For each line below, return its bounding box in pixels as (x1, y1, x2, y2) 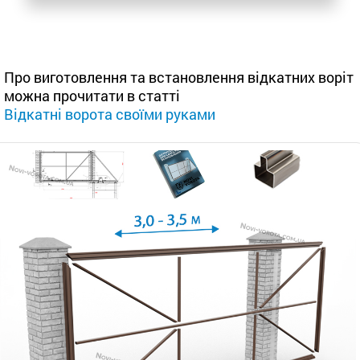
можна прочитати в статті (4, 85, 183, 105)
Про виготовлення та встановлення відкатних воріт (4, 67, 354, 87)
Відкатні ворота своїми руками (4, 104, 215, 124)
